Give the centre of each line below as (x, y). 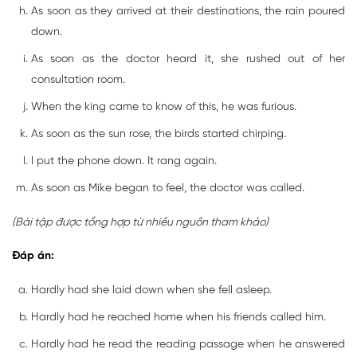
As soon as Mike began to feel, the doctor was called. (168, 189)
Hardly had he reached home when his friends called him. (178, 318)
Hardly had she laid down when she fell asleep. (151, 291)
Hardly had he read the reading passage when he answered (188, 345)
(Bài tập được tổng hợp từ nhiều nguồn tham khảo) (140, 223)
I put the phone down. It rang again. (124, 162)
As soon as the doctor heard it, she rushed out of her (188, 60)
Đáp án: (33, 257)
